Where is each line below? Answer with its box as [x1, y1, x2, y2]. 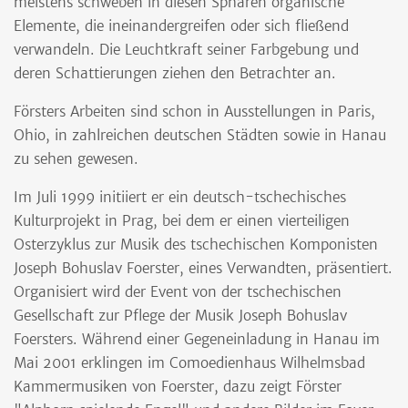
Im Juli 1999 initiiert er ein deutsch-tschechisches [14, 189, 346, 207]
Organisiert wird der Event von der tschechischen [14, 283, 342, 301]
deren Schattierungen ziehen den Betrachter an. [14, 65, 336, 83]
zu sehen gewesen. [14, 150, 138, 168]
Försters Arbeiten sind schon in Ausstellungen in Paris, [14, 103, 375, 121]
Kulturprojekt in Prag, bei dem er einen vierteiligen [14, 212, 350, 230]
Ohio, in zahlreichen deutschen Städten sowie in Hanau [14, 127, 386, 145]
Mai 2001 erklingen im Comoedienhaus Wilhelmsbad [14, 354, 365, 372]
